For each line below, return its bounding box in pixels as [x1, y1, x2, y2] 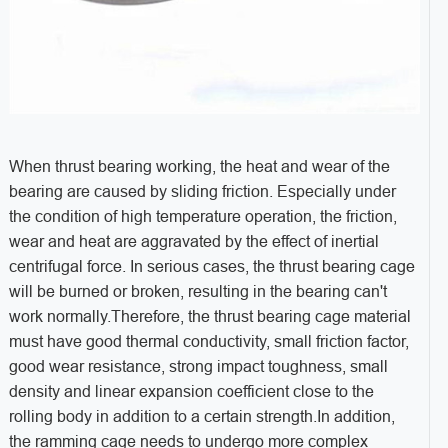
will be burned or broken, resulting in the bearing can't [8, 283, 387, 301]
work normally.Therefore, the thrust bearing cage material [8, 308, 411, 326]
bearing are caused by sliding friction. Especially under [8, 183, 396, 201]
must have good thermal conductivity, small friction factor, [8, 333, 409, 351]
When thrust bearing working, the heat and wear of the [8, 158, 390, 176]
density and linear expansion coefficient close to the [8, 383, 374, 401]
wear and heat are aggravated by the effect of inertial [8, 233, 379, 251]
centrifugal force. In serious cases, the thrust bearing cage [8, 258, 415, 276]
